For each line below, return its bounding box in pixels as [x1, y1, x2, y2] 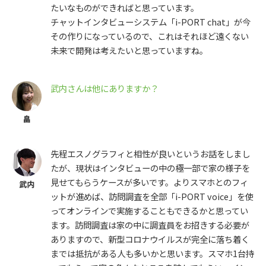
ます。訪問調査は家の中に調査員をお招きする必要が [50, 218, 249, 232]
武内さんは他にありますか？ [50, 82, 159, 95]
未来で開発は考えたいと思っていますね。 [50, 44, 208, 57]
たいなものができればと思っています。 [50, 1, 199, 14]
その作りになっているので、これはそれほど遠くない [50, 30, 249, 43]
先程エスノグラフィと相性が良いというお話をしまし [50, 147, 250, 160]
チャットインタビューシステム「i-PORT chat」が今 [50, 15, 251, 28]
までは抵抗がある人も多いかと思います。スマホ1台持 [50, 247, 254, 260]
